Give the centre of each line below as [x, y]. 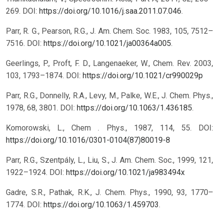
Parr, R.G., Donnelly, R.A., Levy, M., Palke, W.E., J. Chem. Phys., [109, 96]
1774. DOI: [25, 205]
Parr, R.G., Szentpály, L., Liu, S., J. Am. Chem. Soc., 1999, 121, [109, 160]
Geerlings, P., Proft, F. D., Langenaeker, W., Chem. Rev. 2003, [109, 64]
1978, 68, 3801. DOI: [41, 108]
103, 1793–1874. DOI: [44, 76]
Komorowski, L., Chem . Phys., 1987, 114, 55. [102, 128]
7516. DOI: [25, 44]
